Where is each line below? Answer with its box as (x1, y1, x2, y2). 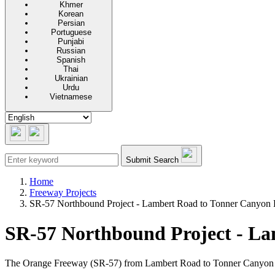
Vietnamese (50, 92, 92, 102)
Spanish (56, 55, 85, 65)
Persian (57, 18, 85, 28)
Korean (58, 9, 83, 19)
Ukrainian (54, 74, 88, 83)
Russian (56, 46, 85, 56)
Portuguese (50, 28, 91, 37)
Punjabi (58, 37, 84, 47)
